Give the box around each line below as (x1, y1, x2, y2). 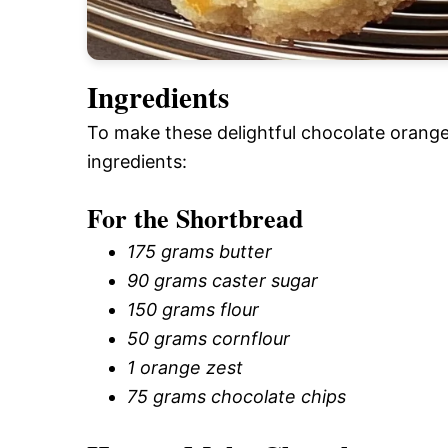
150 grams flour (127, 298, 259, 320)
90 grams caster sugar (127, 269, 318, 291)
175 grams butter (127, 240, 272, 262)
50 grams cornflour (127, 327, 290, 349)
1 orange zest (127, 356, 243, 378)
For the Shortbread (87, 198, 303, 237)
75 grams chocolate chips (127, 385, 346, 407)
